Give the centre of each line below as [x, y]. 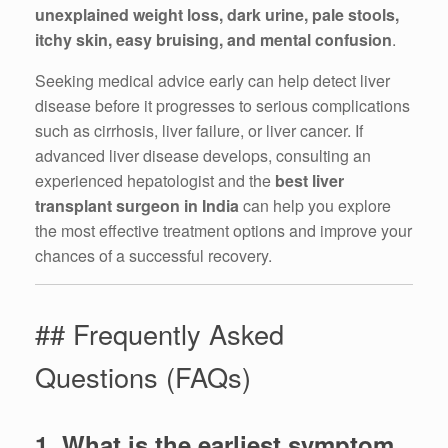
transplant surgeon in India [137, 206]
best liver [309, 181]
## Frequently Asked [159, 334]
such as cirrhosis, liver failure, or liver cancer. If [199, 131]
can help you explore [315, 206]
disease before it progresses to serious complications [222, 106]
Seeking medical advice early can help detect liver [212, 81]
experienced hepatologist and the [155, 181]
